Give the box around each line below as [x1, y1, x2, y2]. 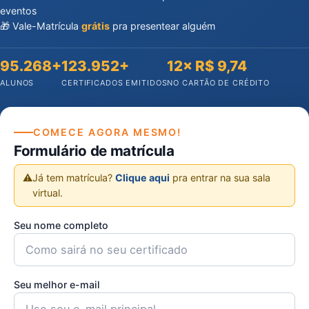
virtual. [32, 187, 63, 199]
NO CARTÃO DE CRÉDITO [167, 78, 270, 88]
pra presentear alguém [110, 20, 215, 32]
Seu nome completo [14, 219, 108, 231]
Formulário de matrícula [14, 142, 175, 159]
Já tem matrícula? [32, 172, 115, 183]
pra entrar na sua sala [170, 172, 270, 183]
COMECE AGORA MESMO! [33, 126, 181, 138]
